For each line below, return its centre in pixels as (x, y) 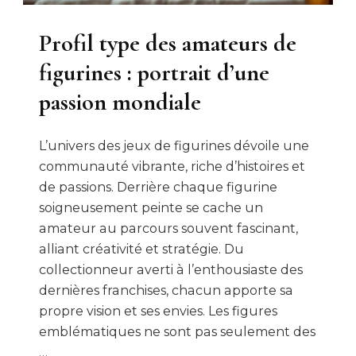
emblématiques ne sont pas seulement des (177, 331)
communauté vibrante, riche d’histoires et (172, 166)
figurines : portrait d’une (154, 73)
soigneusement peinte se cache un (151, 207)
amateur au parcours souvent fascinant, (168, 228)
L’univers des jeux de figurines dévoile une (174, 145)
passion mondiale (120, 102)
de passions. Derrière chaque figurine (158, 187)
